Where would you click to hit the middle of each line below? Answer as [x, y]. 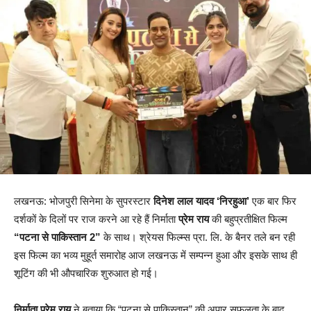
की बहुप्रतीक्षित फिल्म [248, 219]
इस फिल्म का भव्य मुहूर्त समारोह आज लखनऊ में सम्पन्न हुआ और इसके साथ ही [155, 255]
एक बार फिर [273, 201]
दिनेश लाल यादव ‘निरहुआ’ [201, 201]
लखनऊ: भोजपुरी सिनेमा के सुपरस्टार [84, 201]
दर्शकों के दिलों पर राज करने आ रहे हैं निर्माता [96, 219]
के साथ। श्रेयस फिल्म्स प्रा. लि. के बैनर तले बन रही [198, 237]
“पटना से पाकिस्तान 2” [57, 237]
